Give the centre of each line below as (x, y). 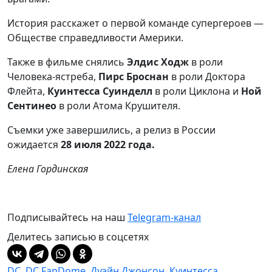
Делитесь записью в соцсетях (78, 237)
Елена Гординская (48, 169)
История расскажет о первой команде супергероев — (135, 23)
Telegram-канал (164, 217)
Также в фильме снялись (67, 62)
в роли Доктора (207, 76)
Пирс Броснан (134, 76)
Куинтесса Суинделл (100, 91)
